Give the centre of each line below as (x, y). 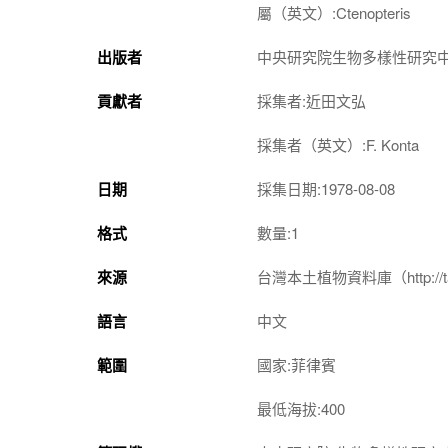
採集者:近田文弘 (311, 100)
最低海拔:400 (301, 408)
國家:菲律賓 (296, 364)
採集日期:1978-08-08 (326, 188)
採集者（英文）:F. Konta (338, 144)
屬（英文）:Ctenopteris (334, 12)
